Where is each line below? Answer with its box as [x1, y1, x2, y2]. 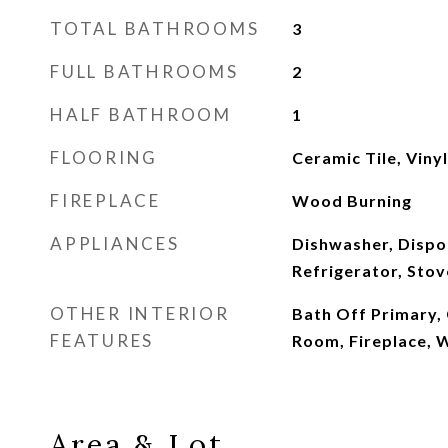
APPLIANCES [50, 233, 180, 254]
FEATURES [50, 330, 154, 351]
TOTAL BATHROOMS [50, 18, 260, 39]
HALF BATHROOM [50, 104, 232, 125]
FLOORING [50, 147, 158, 168]
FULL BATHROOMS [50, 61, 239, 82]
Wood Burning [291, 191, 412, 210]
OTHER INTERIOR [50, 303, 230, 324]
